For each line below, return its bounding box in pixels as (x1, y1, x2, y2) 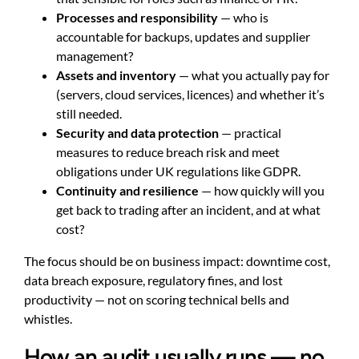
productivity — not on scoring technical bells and (24, 291, 289, 307)
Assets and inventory (56, 67, 176, 83)
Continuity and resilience (56, 182, 199, 198)
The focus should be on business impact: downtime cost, (24, 252, 330, 268)
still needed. (56, 105, 122, 121)
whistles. (24, 310, 72, 326)
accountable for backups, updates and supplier (56, 28, 310, 44)
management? (56, 47, 133, 63)
